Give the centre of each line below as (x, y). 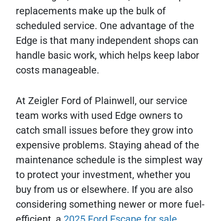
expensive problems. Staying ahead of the (108, 145)
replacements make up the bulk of (91, 11)
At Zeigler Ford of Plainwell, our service (102, 101)
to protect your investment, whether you (103, 175)
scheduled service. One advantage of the (105, 26)
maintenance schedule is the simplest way (109, 160)
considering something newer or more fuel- (110, 204)
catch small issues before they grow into (104, 130)
